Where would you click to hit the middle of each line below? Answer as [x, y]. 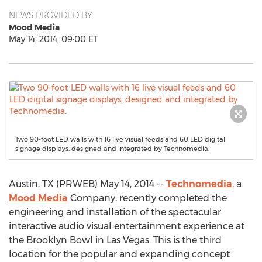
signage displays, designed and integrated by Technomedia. [112, 149]
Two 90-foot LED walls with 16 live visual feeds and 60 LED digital [120, 139]
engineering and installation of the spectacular [115, 212]
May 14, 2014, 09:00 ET [54, 39]
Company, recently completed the [147, 198]
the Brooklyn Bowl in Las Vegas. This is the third [115, 240]
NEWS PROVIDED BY [51, 15]
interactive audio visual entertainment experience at [127, 226]
